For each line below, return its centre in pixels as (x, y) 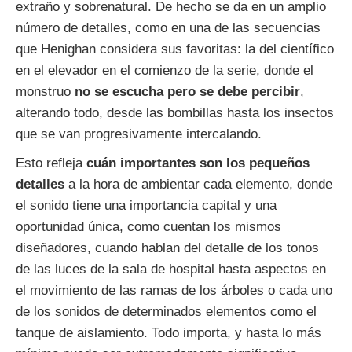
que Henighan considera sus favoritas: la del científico (175, 49)
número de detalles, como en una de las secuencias (168, 27)
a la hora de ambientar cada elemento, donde (198, 184)
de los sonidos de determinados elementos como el (166, 311)
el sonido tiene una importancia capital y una (146, 205)
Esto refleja (51, 163)
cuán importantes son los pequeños (198, 163)
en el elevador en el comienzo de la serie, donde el (165, 70)
